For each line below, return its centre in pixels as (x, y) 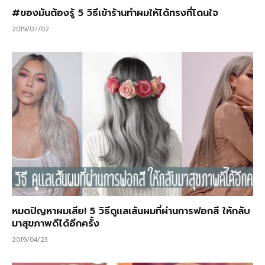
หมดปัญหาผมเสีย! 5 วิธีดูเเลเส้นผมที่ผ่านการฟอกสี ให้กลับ (131, 211)
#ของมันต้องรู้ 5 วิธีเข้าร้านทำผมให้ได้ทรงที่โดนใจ (115, 13)
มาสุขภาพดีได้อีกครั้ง (56, 223)
